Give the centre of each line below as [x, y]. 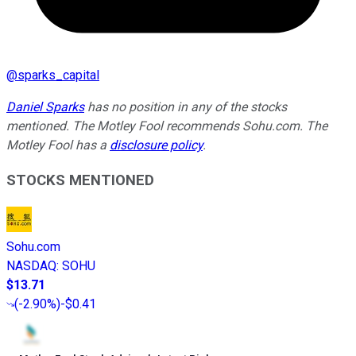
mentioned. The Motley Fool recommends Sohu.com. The [167, 126]
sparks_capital [58, 75]
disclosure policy [156, 145]
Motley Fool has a [58, 145]
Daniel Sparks [45, 106]
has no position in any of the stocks [186, 106]
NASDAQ [31, 266]
